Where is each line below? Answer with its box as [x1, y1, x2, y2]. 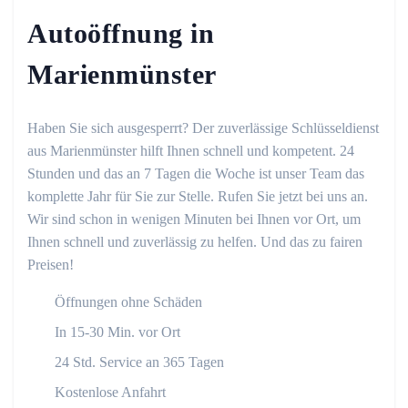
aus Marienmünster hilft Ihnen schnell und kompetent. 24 [27, 143, 354, 159]
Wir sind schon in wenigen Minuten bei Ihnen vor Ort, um [27, 211, 361, 228]
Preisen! [27, 257, 74, 273]
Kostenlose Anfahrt [55, 384, 166, 401]
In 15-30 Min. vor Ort [55, 324, 180, 341]
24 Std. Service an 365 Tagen [55, 354, 224, 371]
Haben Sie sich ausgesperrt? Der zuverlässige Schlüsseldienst [27, 120, 379, 137]
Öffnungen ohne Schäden [55, 294, 202, 311]
